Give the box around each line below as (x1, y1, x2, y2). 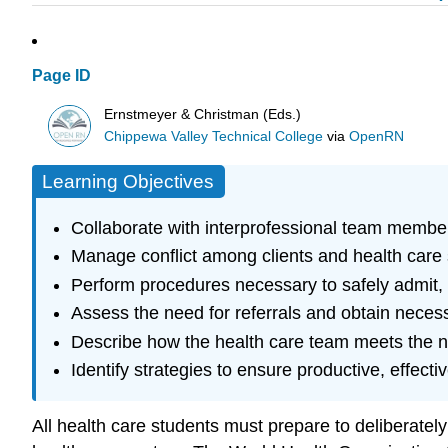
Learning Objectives (42, 171, 214, 193)
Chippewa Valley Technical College (104, 128, 324, 144)
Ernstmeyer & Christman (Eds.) (104, 106, 302, 122)
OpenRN (349, 128, 405, 144)
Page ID (32, 67, 91, 85)
